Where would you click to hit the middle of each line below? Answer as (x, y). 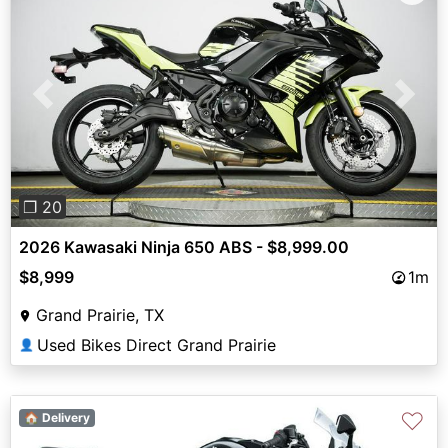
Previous (75, 105)
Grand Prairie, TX (100, 315)
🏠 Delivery (56, 418)
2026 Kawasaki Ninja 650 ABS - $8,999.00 (184, 247)
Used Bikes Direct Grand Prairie (156, 345)
